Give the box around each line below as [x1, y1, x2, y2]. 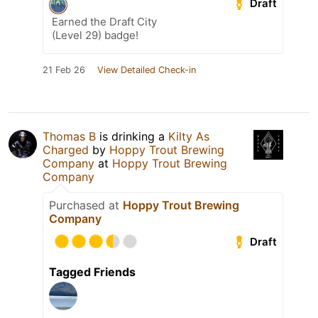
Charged [43, 143, 89, 158]
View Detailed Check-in [97, 65, 196, 76]
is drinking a [96, 129, 168, 144]
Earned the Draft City [52, 15, 157, 29]
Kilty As [168, 129, 209, 144]
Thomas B [43, 129, 96, 144]
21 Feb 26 [43, 65, 85, 76]
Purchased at [49, 198, 123, 213]
